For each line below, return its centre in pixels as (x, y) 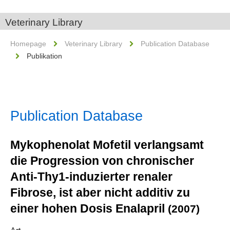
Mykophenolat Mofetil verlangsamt (107, 145)
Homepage (28, 44)
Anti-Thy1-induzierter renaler (91, 177)
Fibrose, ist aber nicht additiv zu (100, 193)
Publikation (44, 56)
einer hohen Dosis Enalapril (89, 208)
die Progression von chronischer (102, 161)
